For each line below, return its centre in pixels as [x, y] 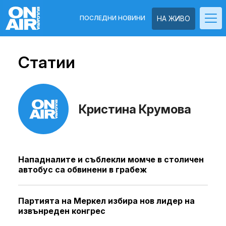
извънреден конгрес [62, 211]
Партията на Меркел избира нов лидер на [106, 201]
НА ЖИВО [174, 18]
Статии [47, 62]
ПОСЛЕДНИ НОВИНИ [112, 18]
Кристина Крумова [135, 109]
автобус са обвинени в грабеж [82, 169]
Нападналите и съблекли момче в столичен [111, 159]
